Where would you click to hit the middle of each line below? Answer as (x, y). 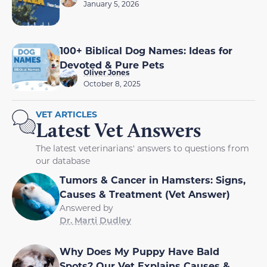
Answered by (86, 208)
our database (63, 161)
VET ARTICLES (66, 114)
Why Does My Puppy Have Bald (139, 252)
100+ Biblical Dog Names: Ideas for (146, 51)
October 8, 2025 (112, 84)
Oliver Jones (106, 72)
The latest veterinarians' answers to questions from (142, 148)
